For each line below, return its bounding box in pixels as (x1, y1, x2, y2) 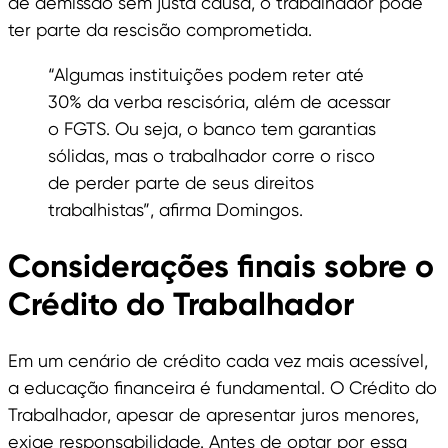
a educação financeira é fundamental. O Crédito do (8, 377, 437, 399)
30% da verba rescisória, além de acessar (48, 91, 391, 113)
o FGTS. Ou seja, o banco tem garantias (48, 118, 376, 140)
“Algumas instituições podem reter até (48, 64, 364, 86)
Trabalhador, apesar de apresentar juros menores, (8, 404, 419, 426)
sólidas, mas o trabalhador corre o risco (48, 145, 375, 167)
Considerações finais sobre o (8, 247, 434, 286)
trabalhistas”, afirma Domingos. (48, 199, 303, 221)
